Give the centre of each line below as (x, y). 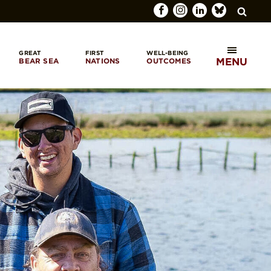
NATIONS (103, 60)
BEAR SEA (39, 60)
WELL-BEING (168, 52)
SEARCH (224, 68)
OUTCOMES (169, 60)
